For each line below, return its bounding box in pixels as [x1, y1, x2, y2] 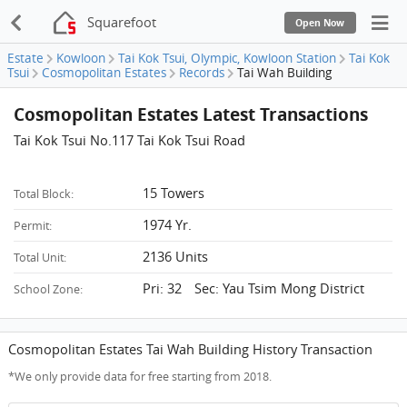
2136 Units [143, 246, 209, 265]
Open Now [295, 15, 345, 29]
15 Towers [143, 183, 205, 202]
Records [179, 65, 225, 82]
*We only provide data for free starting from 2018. [8, 368, 273, 384]
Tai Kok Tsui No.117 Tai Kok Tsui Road [14, 131, 246, 150]
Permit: [14, 217, 53, 233]
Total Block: [14, 185, 74, 202]
